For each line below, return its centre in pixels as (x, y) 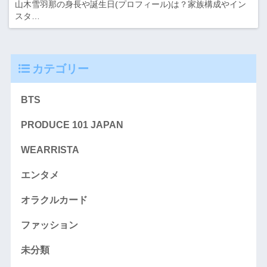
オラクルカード (54, 200)
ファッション (49, 225)
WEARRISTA (50, 150)
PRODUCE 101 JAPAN (72, 125)
